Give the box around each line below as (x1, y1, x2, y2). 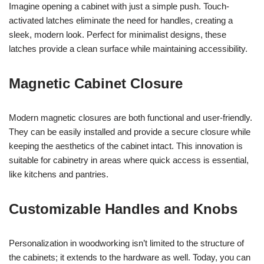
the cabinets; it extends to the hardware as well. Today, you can (9, 252, 250, 262)
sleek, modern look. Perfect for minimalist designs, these (9, 29, 226, 39)
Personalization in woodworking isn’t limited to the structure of (9, 237, 244, 248)
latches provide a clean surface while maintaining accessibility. (9, 43, 247, 54)
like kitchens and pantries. (9, 169, 108, 179)
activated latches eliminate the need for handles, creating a (9, 15, 233, 25)
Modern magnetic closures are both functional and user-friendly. (9, 112, 252, 123)
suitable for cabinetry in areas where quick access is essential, (9, 154, 249, 165)
